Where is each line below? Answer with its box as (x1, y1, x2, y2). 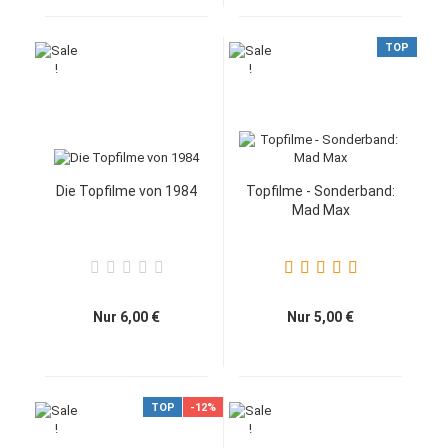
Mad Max (291, 202, 350, 218)
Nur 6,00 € (93, 309, 160, 325)
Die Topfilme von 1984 (56, 183, 197, 199)
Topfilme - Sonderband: (246, 183, 395, 199)
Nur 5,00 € (287, 309, 354, 325)
